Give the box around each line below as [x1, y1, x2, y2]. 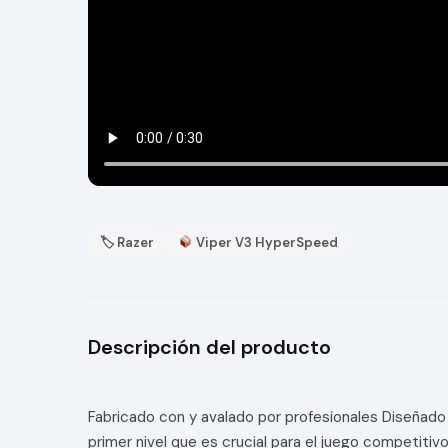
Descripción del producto [88, 334, 331, 360]
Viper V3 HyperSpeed [192, 234, 338, 251]
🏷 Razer [100, 234, 154, 251]
